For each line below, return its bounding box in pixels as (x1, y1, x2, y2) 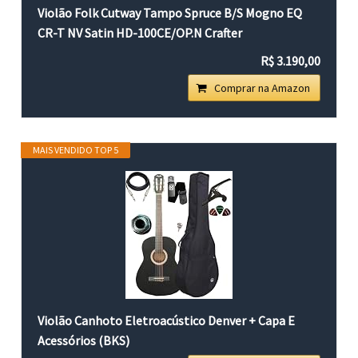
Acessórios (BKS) (38, 332, 130, 348)
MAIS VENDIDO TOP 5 (33, 143, 119, 156)
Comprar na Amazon (213, 80, 310, 95)
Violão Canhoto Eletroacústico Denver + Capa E (38, 312, 296, 328)
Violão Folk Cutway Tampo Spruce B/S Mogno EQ (38, 4, 303, 21)
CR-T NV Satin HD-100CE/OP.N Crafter (38, 24, 243, 41)
